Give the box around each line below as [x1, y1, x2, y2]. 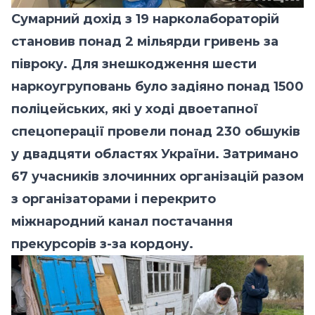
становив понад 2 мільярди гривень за [11, 33, 278, 49]
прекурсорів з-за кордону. [11, 236, 197, 252]
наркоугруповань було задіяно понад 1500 [11, 78, 304, 94]
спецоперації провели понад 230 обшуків [11, 123, 300, 139]
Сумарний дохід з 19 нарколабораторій [11, 11, 279, 27]
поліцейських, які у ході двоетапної [11, 101, 258, 117]
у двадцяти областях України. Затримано [11, 146, 298, 162]
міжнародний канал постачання [11, 213, 233, 229]
